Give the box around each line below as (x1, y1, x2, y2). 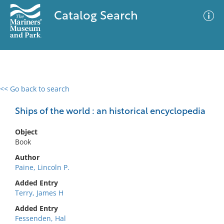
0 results (7, 90, 36, 99)
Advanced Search (119, 92, 177, 102)
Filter (193, 94, 210, 102)
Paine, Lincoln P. (15, 162, 69, 172)
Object (15, 127, 37, 136)
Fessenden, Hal (15, 213, 66, 223)
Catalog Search (53, 10, 138, 22)
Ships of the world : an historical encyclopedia (15, 107, 205, 116)
